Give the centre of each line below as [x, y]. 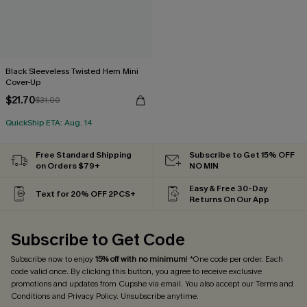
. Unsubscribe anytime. [158, 296]
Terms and [274, 284]
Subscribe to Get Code [98, 240]
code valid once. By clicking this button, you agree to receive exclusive [136, 271]
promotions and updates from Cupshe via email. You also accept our [133, 284]
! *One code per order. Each [234, 259]
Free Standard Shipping [84, 155]
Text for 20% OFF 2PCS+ [86, 194]
